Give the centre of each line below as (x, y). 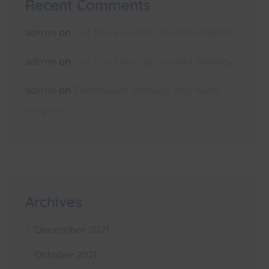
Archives (53, 201)
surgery (44, 109)
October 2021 (66, 255)
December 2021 (72, 229)
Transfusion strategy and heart (147, 90)
